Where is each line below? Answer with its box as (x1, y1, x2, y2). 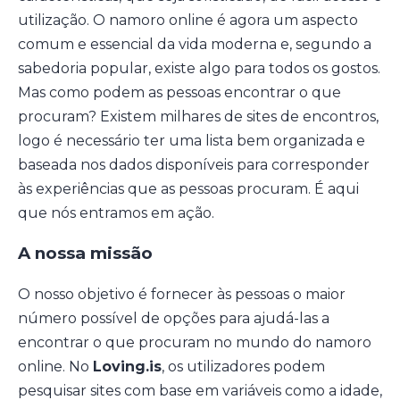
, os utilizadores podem (162, 357, 325, 375)
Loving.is (93, 357, 162, 375)
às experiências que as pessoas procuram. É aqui (18, 180, 359, 198)
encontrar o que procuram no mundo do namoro (18, 333, 371, 351)
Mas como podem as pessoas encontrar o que (18, 84, 341, 102)
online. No (18, 357, 93, 375)
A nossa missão (18, 243, 153, 264)
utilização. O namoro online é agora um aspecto (18, 12, 358, 29)
